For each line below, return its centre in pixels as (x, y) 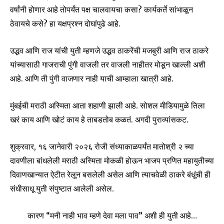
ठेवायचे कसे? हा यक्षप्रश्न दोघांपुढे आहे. (65, 23)
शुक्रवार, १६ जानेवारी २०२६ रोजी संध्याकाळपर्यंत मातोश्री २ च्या (102, 146)
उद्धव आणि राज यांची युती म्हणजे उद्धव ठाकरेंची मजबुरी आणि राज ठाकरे (109, 50)
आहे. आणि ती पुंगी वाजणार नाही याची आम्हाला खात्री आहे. (92, 78)
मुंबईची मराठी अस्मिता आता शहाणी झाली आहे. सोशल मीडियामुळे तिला (107, 105)
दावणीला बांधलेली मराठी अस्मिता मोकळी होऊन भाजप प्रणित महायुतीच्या (112, 160)
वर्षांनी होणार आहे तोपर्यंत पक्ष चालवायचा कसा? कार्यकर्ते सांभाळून (101, 9)
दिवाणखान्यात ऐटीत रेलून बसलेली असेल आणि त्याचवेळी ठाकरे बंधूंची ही (110, 174)
